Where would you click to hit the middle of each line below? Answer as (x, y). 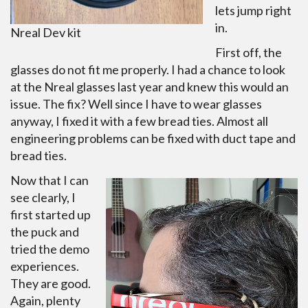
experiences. (45, 266)
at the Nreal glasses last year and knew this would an (150, 87)
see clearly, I (43, 197)
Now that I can (49, 180)
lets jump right (253, 10)
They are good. (51, 283)
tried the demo (50, 249)
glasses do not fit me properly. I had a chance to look (148, 69)
